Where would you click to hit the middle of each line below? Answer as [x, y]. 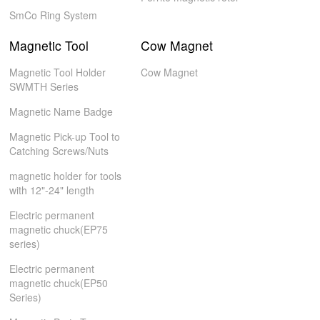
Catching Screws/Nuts [59, 151]
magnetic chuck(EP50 [59, 283]
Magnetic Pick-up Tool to [65, 136]
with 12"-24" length [52, 190]
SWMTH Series [44, 86]
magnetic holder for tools [66, 176]
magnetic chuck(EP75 [59, 229]
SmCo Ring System [54, 15]
